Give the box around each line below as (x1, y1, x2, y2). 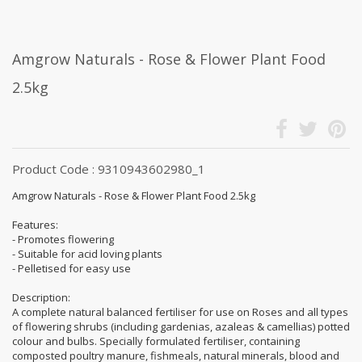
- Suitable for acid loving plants (12, 246, 162, 261)
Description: (12, 289, 70, 305)
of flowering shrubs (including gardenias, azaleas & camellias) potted (12, 318, 350, 334)
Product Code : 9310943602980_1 (12, 160, 205, 177)
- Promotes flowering (12, 231, 114, 246)
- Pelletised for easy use (12, 260, 131, 276)
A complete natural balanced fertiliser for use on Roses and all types (12, 304, 348, 319)
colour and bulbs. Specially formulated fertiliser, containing (12, 333, 300, 348)
